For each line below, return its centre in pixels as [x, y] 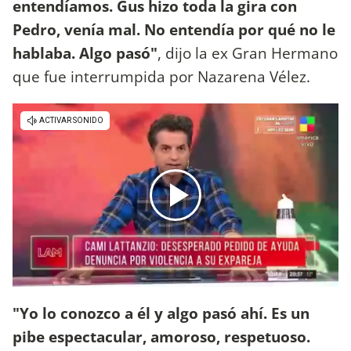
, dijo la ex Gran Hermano [248, 52]
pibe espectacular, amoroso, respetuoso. [161, 336]
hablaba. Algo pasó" [85, 52]
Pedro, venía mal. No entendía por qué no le [174, 29]
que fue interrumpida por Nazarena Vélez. [163, 76]
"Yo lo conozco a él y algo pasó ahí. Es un [161, 313]
